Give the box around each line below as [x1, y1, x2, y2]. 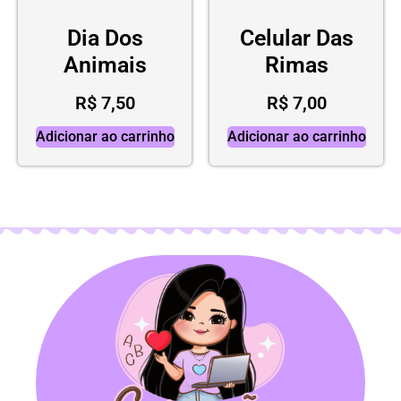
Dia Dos [66, 24, 143, 51]
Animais [63, 51, 147, 78]
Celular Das [239, 24, 354, 51]
